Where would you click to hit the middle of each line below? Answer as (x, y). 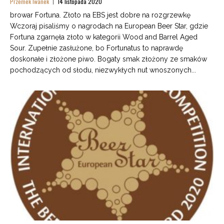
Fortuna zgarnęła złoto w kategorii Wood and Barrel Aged (104, 37)
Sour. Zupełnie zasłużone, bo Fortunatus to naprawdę (96, 48)
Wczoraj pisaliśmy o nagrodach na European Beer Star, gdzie (109, 26)
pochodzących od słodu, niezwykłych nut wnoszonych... (103, 70)
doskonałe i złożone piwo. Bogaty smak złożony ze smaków (108, 59)
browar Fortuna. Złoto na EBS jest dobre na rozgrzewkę (100, 15)
